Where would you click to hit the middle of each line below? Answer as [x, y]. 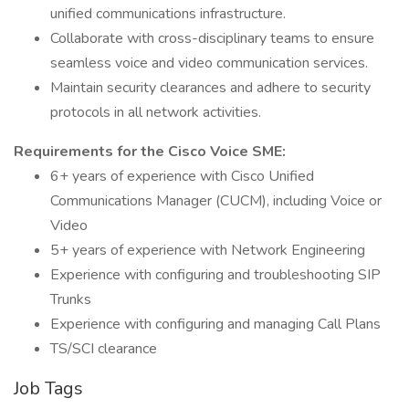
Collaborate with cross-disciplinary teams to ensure [212, 38]
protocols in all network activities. [156, 112]
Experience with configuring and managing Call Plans [215, 324]
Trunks [71, 299]
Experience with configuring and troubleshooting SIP [215, 275]
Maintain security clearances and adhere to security [210, 88]
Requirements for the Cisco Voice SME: [150, 152]
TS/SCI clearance [104, 349]
